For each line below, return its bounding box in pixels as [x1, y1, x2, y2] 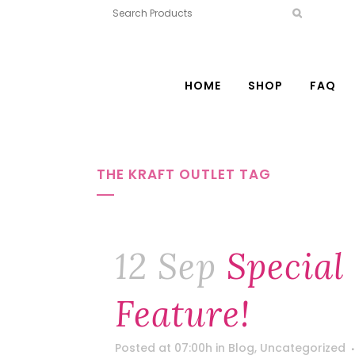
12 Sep [115, 244, 216, 288]
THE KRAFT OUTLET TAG [97, 165, 271, 184]
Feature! [115, 292, 250, 336]
